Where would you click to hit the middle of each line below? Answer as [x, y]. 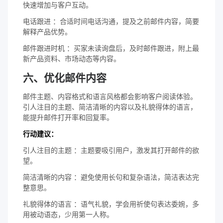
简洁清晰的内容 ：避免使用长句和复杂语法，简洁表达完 [111, 177]
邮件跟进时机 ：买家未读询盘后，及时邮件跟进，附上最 [111, 48]
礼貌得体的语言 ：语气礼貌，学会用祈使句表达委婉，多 [111, 204]
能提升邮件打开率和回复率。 [68, 117]
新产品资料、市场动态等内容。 [72, 58]
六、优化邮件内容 [65, 78]
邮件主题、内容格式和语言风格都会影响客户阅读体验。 [110, 96]
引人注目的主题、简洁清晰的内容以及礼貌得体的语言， [110, 107]
